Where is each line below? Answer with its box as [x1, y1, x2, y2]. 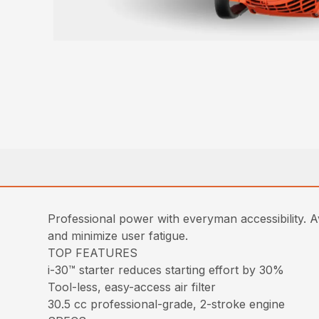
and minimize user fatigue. [48, 228, 189, 243]
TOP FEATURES [48, 245, 138, 260]
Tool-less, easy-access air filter [48, 279, 216, 294]
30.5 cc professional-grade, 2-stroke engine [48, 296, 286, 311]
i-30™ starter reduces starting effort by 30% [48, 262, 285, 277]
